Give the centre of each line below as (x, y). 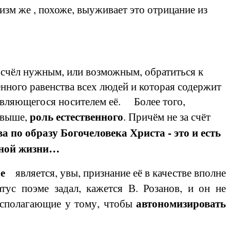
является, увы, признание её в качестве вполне (121, 172)
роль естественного (76, 116)
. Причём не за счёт (167, 116)
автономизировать (179, 203)
